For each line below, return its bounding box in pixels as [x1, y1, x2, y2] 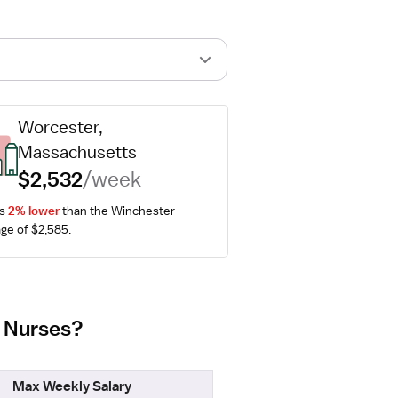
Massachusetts [18, 141, 138, 163]
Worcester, [18, 116, 104, 138]
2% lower [7, 203, 60, 219]
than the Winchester [59, 203, 175, 219]
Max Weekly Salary [12, 378, 131, 395]
